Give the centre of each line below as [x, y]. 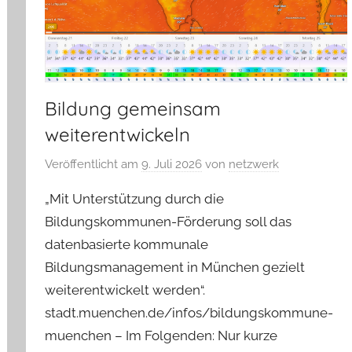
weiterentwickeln [118, 135]
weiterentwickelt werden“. [125, 290]
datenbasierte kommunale [127, 244]
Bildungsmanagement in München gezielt [175, 267]
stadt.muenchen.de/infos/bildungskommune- [189, 312]
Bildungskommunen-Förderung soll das [169, 221]
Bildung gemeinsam [133, 109]
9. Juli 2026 [172, 164]
